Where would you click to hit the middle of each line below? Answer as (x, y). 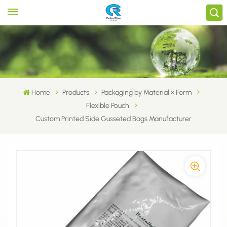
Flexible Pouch (107, 105)
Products (76, 92)
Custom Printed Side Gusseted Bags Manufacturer (113, 119)
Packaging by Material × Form (147, 92)
